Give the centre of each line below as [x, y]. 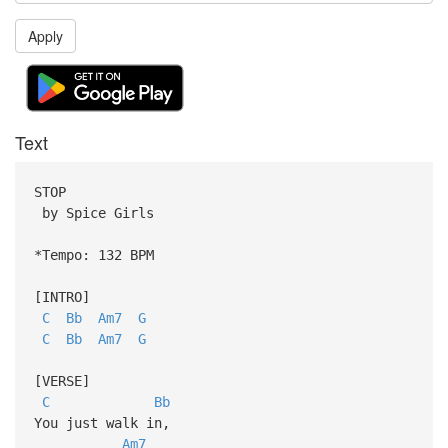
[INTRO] [61, 296]
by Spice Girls [93, 212]
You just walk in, [105, 422]
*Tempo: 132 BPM [93, 254]
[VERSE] [61, 380]
